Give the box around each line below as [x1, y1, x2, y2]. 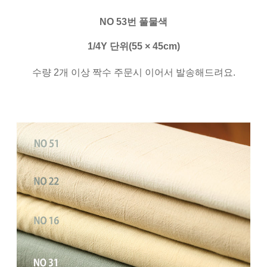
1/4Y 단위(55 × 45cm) [87, 41, 180, 52]
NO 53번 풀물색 [100, 17, 167, 27]
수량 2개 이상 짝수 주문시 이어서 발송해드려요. [32, 67, 235, 78]
